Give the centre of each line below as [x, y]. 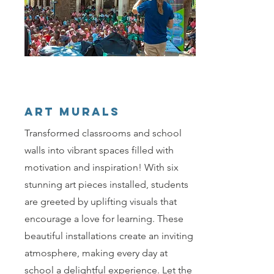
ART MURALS [72, 112]
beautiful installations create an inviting [109, 236]
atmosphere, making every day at [96, 253]
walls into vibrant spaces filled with [99, 150]
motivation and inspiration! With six [102, 168]
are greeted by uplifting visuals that [101, 202]
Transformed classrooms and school [103, 133]
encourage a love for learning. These [104, 219]
